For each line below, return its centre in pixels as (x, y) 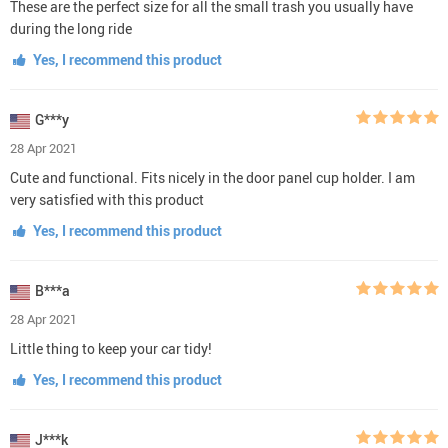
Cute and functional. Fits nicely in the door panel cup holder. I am (212, 177)
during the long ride (71, 28)
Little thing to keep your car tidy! (111, 348)
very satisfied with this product (107, 199)
